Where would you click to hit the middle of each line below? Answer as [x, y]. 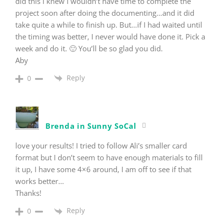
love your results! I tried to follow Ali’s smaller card [101, 146]
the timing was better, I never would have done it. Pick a [110, 37]
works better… [40, 181]
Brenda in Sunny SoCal [91, 126]
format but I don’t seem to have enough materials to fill [109, 158]
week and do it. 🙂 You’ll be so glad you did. [89, 49]
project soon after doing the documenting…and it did [105, 13]
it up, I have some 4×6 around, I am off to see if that [103, 169]
